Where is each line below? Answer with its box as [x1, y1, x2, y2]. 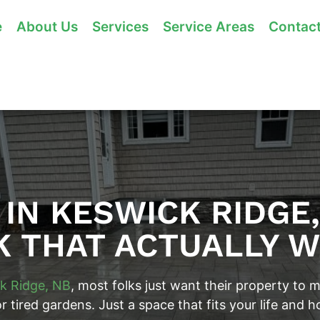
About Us [16, 19, 78, 35]
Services [92, 19, 149, 35]
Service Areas [163, 19, 254, 35]
